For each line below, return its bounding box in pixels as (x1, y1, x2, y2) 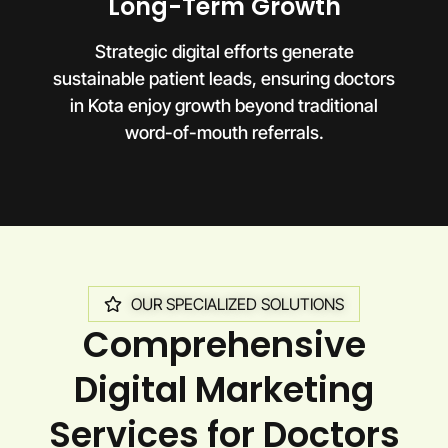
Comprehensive (82, 319, 366, 369)
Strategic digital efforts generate (94, 40, 354, 62)
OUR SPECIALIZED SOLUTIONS (131, 293, 345, 314)
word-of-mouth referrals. (124, 121, 324, 143)
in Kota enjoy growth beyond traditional (70, 94, 378, 116)
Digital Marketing (74, 364, 374, 414)
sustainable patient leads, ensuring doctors (53, 67, 395, 89)
